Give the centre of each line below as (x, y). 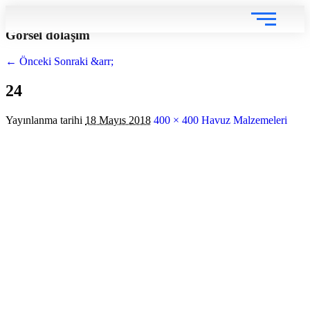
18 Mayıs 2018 (118, 120)
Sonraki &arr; (84, 62)
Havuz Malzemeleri (244, 120)
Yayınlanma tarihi (44, 120)
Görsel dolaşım (48, 35)
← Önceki (28, 62)
